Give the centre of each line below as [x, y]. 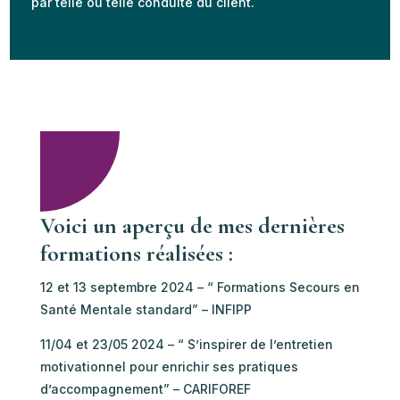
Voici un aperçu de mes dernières [192, 226]
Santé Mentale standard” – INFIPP [146, 310]
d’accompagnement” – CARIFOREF [145, 389]
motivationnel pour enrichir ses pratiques [169, 367]
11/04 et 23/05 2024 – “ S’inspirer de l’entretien [186, 345]
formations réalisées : [136, 254]
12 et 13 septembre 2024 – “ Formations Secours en [200, 287]
